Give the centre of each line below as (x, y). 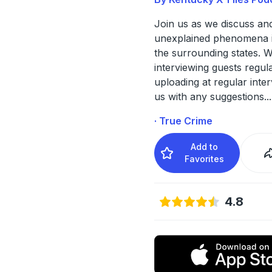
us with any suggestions (209, 96)
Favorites (205, 158)
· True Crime (183, 121)
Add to (205, 146)
